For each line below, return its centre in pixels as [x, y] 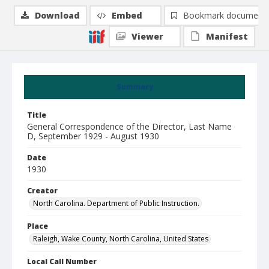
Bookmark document [225, 15]
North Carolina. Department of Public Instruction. [116, 203]
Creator [42, 191]
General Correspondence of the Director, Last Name [129, 126]
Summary [134, 87]
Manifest [227, 36]
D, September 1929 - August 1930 [93, 136]
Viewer [147, 36]
